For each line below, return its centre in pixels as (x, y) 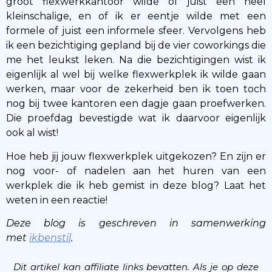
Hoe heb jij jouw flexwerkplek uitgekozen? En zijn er (136, 156)
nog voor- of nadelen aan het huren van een (136, 171)
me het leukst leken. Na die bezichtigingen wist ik (136, 60)
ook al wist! (32, 133)
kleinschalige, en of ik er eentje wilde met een (136, 16)
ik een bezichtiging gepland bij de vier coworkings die (136, 46)
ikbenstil (50, 238)
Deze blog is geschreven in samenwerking (136, 223)
